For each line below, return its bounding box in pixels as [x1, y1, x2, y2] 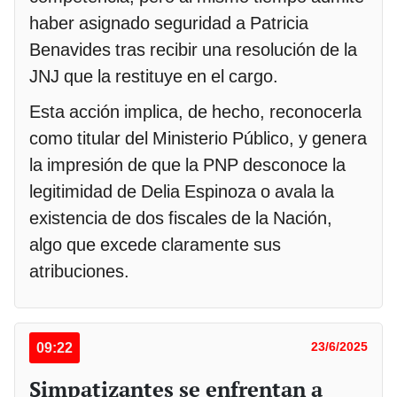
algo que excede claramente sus [29, 234, 281, 256]
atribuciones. [29, 261, 129, 283]
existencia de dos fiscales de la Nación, [29, 207, 332, 230]
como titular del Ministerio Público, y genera [29, 128, 367, 150]
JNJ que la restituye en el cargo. [29, 66, 278, 88]
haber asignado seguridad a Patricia [29, 12, 308, 35]
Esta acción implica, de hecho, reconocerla [29, 101, 362, 123]
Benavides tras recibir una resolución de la [29, 39, 357, 61]
